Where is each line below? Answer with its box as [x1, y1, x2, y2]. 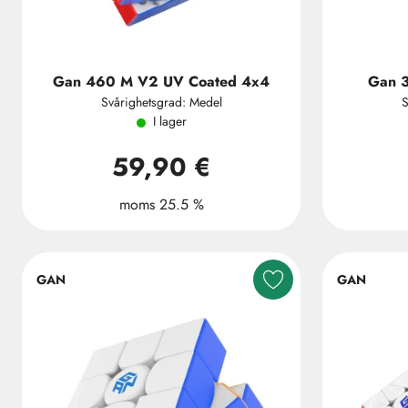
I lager [152, 112, 187, 130]
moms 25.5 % [118, 194, 204, 215]
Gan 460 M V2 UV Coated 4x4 [53, 71, 270, 92]
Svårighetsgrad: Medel [100, 93, 222, 111]
